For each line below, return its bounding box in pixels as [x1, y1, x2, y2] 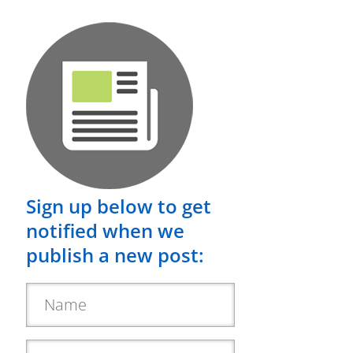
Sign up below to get [26, 193, 211, 219]
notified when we [26, 217, 184, 243]
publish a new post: [26, 242, 204, 268]
